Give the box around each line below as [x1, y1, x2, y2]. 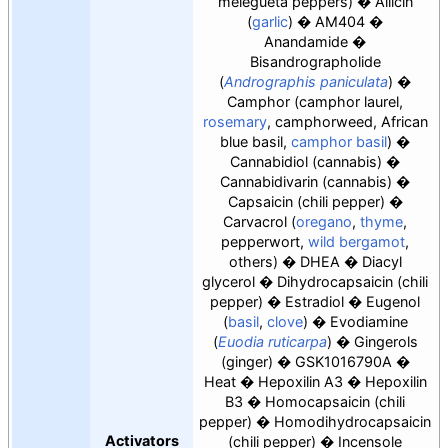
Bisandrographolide [249, 53, 381, 71]
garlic [252, 13, 288, 31]
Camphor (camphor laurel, [227, 93, 403, 111]
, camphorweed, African [266, 113, 428, 131]
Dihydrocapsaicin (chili [277, 273, 428, 291]
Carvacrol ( [223, 213, 296, 231]
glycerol [202, 273, 255, 291]
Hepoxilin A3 [257, 373, 343, 391]
